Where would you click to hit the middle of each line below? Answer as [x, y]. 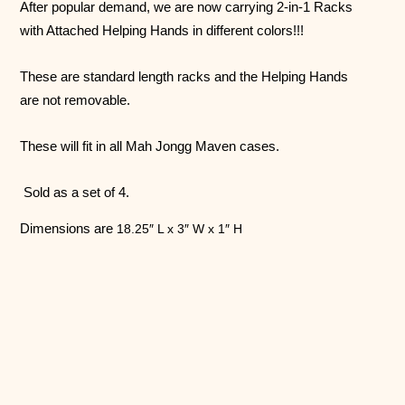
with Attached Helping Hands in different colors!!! [162, 30]
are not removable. [77, 99]
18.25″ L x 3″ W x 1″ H [180, 229]
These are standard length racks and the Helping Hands [184, 76]
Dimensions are [69, 229]
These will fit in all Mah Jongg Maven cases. [150, 146]
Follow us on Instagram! [202, 373]
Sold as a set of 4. [77, 192]
